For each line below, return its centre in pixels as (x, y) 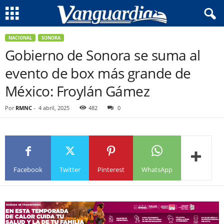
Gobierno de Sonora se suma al (103, 55)
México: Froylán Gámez (77, 91)
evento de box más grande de (98, 73)
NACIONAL (20, 38)
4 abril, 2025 (54, 108)
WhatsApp (157, 169)
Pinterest (111, 169)
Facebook (28, 169)
